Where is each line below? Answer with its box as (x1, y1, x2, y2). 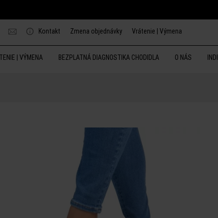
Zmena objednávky (70, 27, 123, 36)
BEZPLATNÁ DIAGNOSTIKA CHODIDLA (58, 53, 159, 62)
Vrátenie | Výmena (132, 27, 182, 36)
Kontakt (38, 27, 61, 36)
